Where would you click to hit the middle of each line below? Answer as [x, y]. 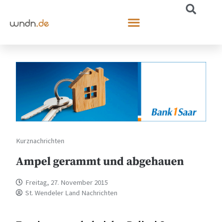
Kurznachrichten [40, 140]
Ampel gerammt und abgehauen [100, 162]
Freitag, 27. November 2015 [67, 182]
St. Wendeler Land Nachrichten [72, 193]
